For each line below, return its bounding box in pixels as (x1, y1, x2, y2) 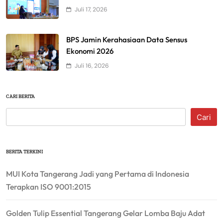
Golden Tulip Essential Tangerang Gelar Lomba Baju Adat (6, 208, 205, 218)
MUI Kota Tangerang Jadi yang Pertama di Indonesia (6, 168, 189, 179)
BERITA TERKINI (6, 148, 43, 155)
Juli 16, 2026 (75, 61, 109, 70)
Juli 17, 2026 (75, 5, 108, 14)
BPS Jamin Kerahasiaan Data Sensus (66, 34, 187, 44)
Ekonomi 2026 (66, 46, 113, 56)
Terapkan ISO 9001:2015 (6, 181, 91, 192)
